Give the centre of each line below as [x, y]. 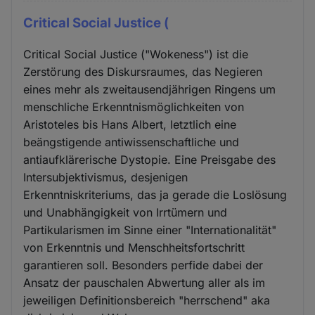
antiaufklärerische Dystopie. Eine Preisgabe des [150, 160]
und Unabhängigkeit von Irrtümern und [126, 213]
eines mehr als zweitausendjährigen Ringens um [150, 90]
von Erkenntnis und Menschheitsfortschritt [134, 248]
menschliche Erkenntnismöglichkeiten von [134, 107]
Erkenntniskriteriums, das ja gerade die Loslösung [155, 195]
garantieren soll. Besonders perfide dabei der [143, 265]
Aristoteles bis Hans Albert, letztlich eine [130, 125]
